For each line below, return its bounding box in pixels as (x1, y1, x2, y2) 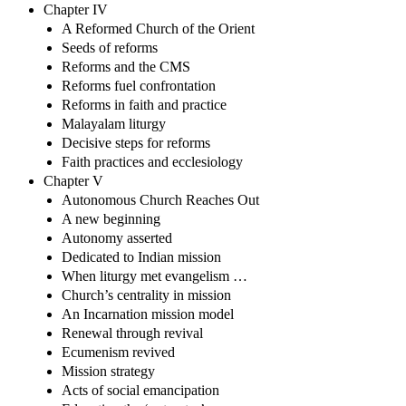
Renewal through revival (62, 324, 203, 341)
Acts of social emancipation (62, 382, 219, 398)
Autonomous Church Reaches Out (62, 191, 259, 208)
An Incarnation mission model (62, 305, 234, 322)
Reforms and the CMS (62, 58, 190, 74)
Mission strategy (62, 362, 155, 379)
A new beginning (62, 210, 160, 227)
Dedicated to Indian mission (62, 248, 221, 265)
